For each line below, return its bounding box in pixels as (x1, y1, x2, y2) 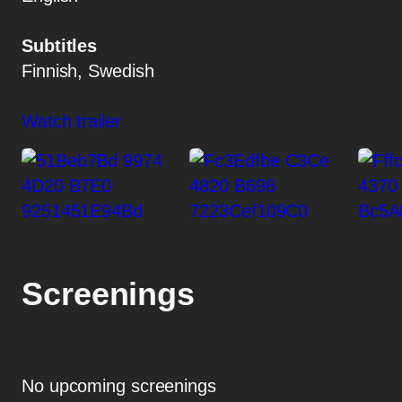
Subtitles (22, 36, 98, 57)
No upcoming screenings (22, 376, 216, 397)
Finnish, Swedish (22, 61, 154, 82)
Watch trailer (22, 111, 121, 132)
